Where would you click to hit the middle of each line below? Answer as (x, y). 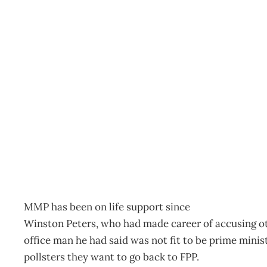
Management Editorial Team (112, 178)
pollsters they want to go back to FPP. (111, 257)
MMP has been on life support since (107, 207)
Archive (58, 161)
